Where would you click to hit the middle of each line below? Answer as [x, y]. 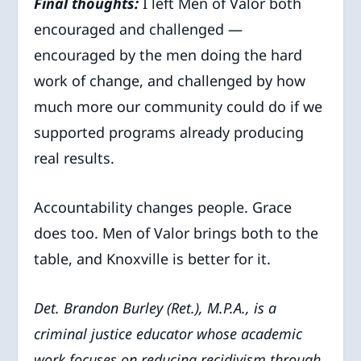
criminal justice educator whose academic [168, 333]
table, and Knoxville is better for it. [153, 258]
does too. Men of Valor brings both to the [176, 232]
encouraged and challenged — [139, 29]
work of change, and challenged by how [170, 81]
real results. [75, 158]
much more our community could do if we [178, 107]
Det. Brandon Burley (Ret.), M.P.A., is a [156, 307]
